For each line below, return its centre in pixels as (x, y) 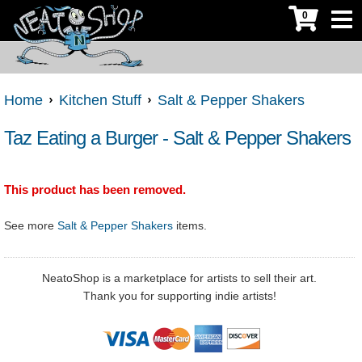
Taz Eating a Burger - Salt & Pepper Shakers (177, 138)
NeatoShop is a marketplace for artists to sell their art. (179, 278)
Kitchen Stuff (100, 101)
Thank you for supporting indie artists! (179, 296)
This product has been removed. (95, 190)
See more (31, 226)
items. (190, 226)
